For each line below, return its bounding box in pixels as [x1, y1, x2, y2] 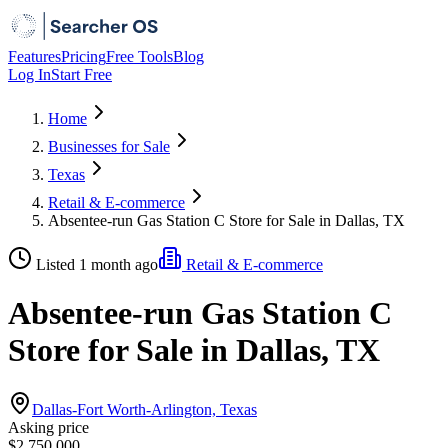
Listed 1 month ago [36, 256, 158, 273]
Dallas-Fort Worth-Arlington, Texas [32, 400, 257, 418]
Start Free [51, 66, 112, 83]
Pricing [61, 48, 106, 65]
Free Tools [106, 48, 173, 65]
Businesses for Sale [48, 138, 170, 155]
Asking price [8, 418, 89, 436]
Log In [8, 66, 51, 83]
